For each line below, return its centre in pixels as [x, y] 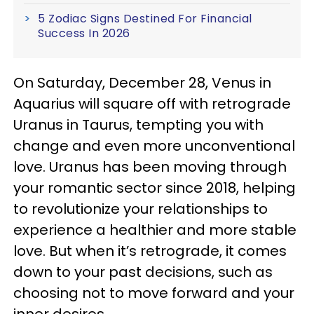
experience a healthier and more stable [155, 230]
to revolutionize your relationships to [141, 209]
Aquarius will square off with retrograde [152, 104]
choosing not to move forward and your [154, 293]
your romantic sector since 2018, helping [155, 188]
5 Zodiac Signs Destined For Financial [145, 19]
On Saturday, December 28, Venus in [142, 83]
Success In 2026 [84, 33]
